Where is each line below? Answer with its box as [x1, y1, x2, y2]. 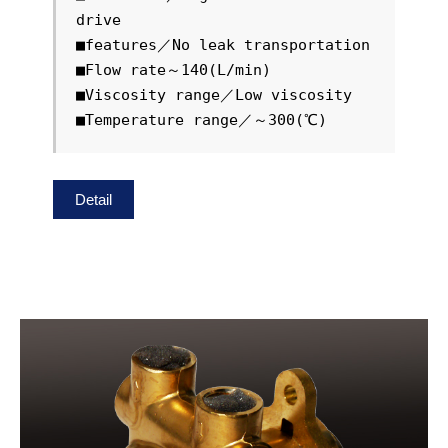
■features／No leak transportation [75, 36, 370, 54]
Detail [74, 191, 112, 208]
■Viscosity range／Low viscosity [75, 86, 352, 104]
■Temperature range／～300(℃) [75, 111, 327, 129]
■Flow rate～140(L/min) [75, 61, 271, 79]
